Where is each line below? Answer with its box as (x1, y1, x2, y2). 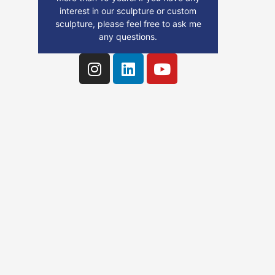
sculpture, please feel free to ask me (55, 18, 201, 29)
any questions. (99, 31, 157, 42)
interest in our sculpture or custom (60, 6, 196, 16)
